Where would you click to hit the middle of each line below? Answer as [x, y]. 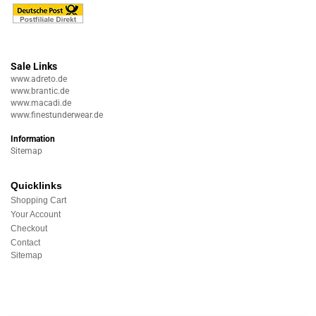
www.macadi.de [41, 103]
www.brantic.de [40, 91]
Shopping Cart [38, 200]
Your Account [36, 214]
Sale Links [34, 66]
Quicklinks [36, 186]
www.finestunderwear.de [57, 115]
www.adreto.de [39, 79]
